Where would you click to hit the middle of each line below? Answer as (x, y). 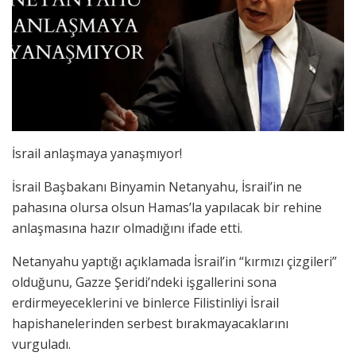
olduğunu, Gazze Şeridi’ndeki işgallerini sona (144, 282)
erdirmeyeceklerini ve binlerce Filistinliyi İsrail (145, 302)
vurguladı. (41, 344)
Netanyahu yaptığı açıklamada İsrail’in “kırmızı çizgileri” (174, 261)
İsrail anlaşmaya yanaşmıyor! (97, 153)
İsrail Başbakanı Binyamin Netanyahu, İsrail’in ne (157, 186)
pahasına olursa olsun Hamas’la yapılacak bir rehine (167, 207)
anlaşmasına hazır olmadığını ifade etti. (127, 228)
